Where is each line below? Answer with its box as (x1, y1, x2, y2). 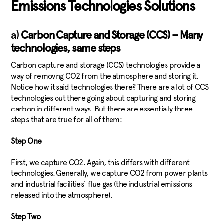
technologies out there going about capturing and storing (11, 93, 196, 103)
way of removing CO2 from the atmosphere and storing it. (11, 71, 199, 81)
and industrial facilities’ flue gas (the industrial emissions (11, 179, 192, 189)
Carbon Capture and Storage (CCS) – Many (21, 30, 203, 41)
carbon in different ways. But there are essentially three (11, 104, 193, 113)
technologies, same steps (11, 43, 122, 54)
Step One (11, 136, 42, 146)
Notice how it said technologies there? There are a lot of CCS (11, 82, 209, 92)
